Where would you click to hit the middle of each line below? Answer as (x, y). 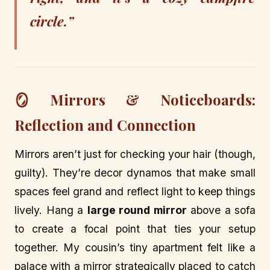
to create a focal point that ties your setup (135, 229)
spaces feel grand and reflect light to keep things (135, 192)
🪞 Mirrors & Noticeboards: (135, 99)
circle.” (52, 21)
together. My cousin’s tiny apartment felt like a (135, 248)
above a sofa (221, 210)
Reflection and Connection (105, 124)
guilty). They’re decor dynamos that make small (135, 173)
